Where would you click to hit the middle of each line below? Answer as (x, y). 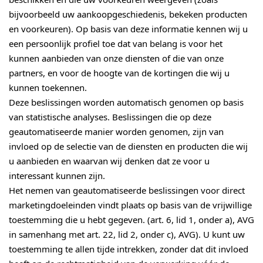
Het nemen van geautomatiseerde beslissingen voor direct (127, 190)
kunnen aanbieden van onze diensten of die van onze (116, 58)
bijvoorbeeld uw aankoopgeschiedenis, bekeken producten (128, 14)
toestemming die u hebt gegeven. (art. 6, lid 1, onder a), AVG (131, 220)
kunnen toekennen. (48, 88)
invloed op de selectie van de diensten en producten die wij (128, 146)
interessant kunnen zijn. (57, 176)
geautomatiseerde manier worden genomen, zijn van (116, 132)
